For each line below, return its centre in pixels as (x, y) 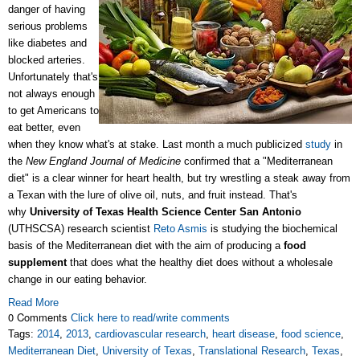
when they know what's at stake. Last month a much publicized (157, 144)
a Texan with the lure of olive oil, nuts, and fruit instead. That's (153, 195)
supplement (37, 262)
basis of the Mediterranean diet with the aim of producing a (146, 245)
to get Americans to (53, 110)
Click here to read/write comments (150, 318)
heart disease (243, 334)
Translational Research (252, 351)
